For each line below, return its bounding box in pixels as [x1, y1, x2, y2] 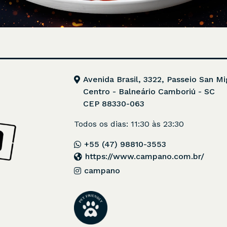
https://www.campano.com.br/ [85, 152, 205, 161]
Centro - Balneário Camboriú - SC [83, 87, 215, 96]
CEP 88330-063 [83, 99, 145, 108]
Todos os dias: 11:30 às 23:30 [74, 119, 184, 129]
